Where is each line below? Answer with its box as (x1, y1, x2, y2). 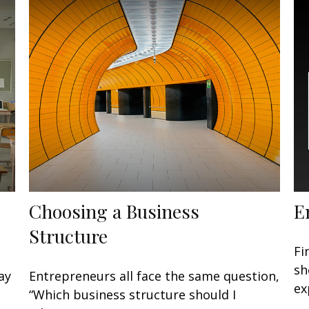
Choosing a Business (29, 198, 200, 223)
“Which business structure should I (29, 286, 237, 303)
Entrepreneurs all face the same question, (29, 267, 280, 284)
